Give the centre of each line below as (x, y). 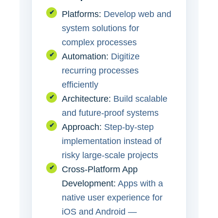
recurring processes (100, 70)
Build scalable (139, 99)
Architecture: (86, 99)
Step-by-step (128, 127)
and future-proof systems (110, 113)
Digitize (124, 56)
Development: (89, 183)
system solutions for (100, 28)
